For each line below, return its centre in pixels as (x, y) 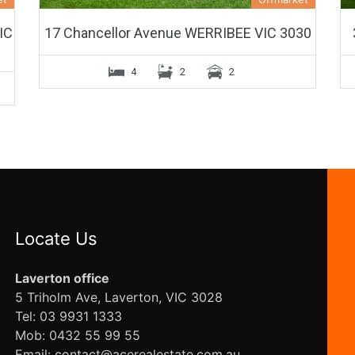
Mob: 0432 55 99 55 (77, 335)
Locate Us (56, 238)
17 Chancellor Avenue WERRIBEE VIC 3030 (177, 32)
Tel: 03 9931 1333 (68, 316)
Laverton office (62, 278)
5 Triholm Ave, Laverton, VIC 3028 (118, 297)
